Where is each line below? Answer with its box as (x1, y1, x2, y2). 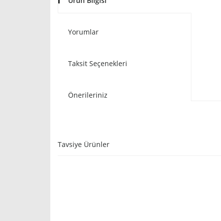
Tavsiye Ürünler (58, 140, 110, 149)
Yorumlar (68, 27, 99, 37)
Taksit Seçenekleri (68, 59, 127, 68)
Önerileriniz (68, 90, 108, 100)
